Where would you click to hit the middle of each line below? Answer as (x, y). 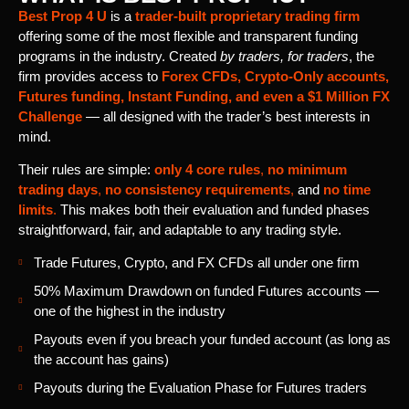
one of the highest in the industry (130, 311)
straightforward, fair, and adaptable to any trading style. (180, 230)
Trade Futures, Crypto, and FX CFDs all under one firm (197, 263)
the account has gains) (101, 360)
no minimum (307, 170)
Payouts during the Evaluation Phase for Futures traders (200, 388)
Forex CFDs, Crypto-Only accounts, (275, 76)
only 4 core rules (207, 170)
